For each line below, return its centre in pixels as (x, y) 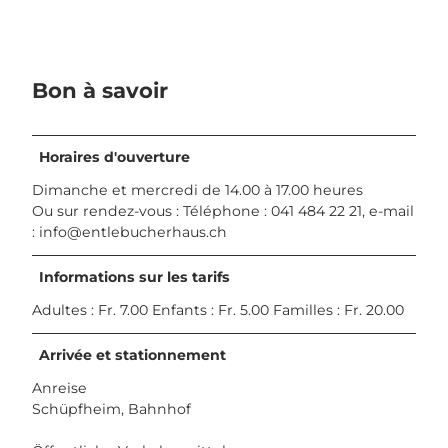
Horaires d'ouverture (115, 157)
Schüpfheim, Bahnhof (111, 409)
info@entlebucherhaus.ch (133, 232)
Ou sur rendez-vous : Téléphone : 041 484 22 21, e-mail (223, 211)
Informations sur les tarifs (135, 277)
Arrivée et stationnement (133, 355)
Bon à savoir (100, 89)
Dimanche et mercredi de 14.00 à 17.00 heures (197, 190)
